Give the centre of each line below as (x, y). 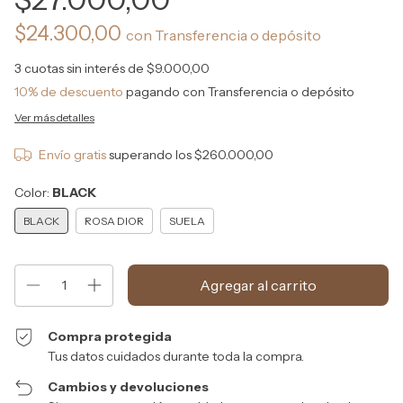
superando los (151, 154)
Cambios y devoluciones (129, 386)
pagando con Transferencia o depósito (239, 91)
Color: (33, 192)
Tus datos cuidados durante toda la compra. (176, 356)
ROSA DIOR (114, 220)
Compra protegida (110, 336)
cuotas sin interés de (85, 68)
